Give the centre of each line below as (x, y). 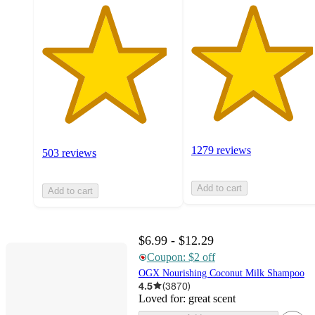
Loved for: (163, 298)
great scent (212, 298)
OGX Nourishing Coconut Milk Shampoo (221, 273)
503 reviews (69, 153)
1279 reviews (221, 150)
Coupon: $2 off (181, 257)
